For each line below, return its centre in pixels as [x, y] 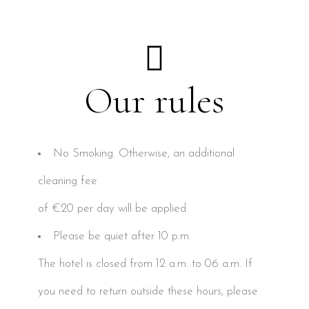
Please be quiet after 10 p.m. [122, 237]
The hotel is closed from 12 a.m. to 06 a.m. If [145, 264]
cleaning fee [68, 181]
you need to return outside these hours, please [148, 292]
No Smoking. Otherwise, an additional [144, 154]
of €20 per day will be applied [112, 209]
